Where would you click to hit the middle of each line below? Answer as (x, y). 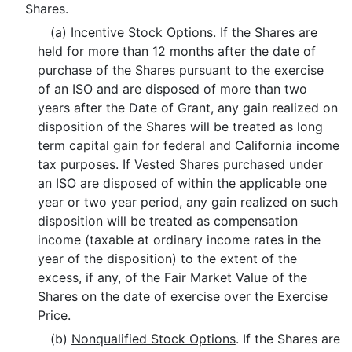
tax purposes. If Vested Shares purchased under (181, 164)
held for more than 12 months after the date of (177, 51)
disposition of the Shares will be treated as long (181, 126)
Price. (55, 315)
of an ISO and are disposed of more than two (173, 89)
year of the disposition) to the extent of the (168, 258)
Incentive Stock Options (141, 32)
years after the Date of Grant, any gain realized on (188, 108)
